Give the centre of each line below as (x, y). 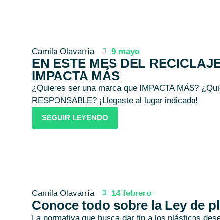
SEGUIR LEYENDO (75, 117)
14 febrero (131, 193)
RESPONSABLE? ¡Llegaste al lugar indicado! (115, 100)
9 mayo (125, 51)
